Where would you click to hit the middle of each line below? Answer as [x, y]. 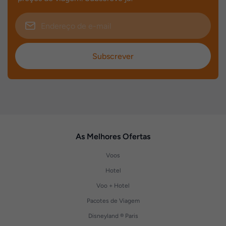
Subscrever [113, 56]
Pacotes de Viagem [113, 201]
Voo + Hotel [113, 186]
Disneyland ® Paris [113, 216]
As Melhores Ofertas [113, 136]
